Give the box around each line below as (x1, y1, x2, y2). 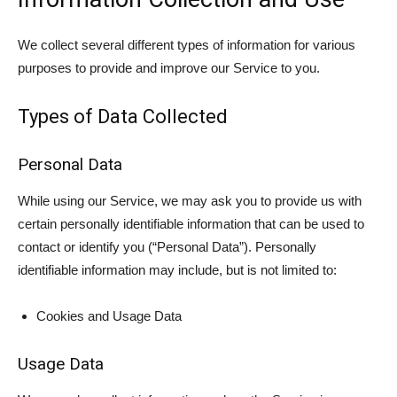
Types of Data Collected (18, 105, 228, 128)
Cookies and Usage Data (36, 308, 182, 323)
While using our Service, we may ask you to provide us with (18, 193, 362, 208)
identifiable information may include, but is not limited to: (18, 262, 337, 277)
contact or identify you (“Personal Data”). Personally (18, 239, 316, 254)
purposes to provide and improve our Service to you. (18, 60, 320, 75)
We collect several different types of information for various (18, 37, 355, 52)
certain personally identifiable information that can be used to (18, 216, 364, 231)
